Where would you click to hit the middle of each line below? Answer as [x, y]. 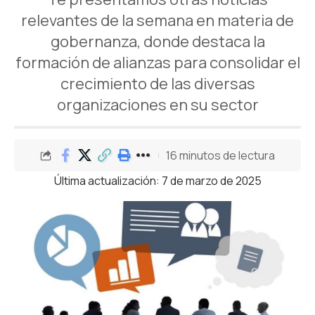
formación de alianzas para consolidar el [157, 63]
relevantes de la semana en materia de [157, 20]
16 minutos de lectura [220, 155]
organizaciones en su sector [157, 105]
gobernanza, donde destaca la [157, 41]
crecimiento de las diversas [157, 84]
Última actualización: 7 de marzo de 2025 [157, 181]
